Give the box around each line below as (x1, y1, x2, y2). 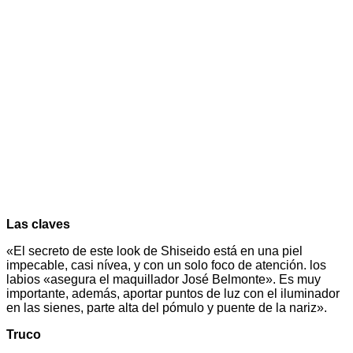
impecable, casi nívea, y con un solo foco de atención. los (6, 258, 326, 272)
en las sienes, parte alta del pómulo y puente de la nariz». (6, 300, 327, 314)
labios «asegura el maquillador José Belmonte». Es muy (6, 272, 321, 286)
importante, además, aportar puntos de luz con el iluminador (6, 286, 340, 300)
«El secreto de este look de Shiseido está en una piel (6, 243, 303, 258)
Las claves (6, 217, 70, 231)
